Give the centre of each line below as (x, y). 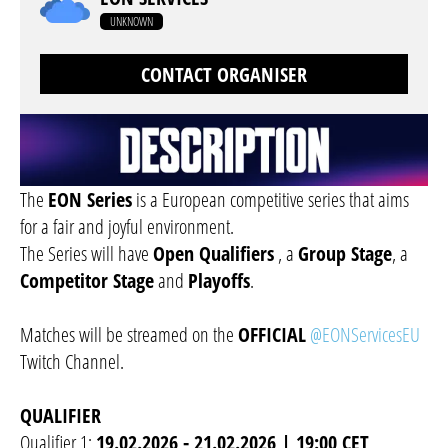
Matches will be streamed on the (129, 335)
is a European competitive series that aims (270, 200)
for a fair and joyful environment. (127, 227)
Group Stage (345, 254)
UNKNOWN (131, 21)
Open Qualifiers (213, 254)
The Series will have (86, 254)
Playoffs (219, 281)
